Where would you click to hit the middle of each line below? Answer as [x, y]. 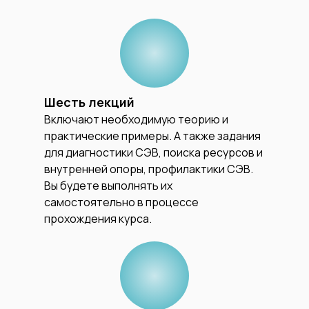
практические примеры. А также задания [152, 136]
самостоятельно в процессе [121, 202]
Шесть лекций [89, 102]
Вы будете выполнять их [108, 185]
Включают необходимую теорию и [136, 119]
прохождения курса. [98, 218]
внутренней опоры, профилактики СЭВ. [149, 169]
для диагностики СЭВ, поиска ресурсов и [153, 152]
